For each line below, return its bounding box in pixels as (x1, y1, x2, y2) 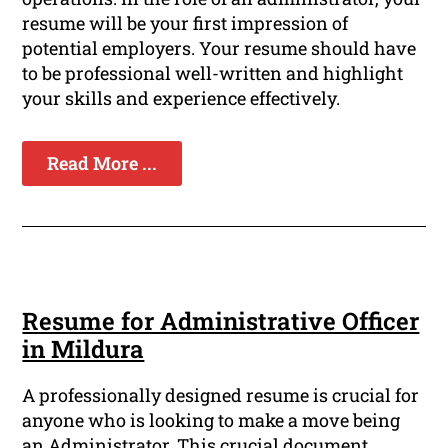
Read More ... (47, 150, 158, 175)
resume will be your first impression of (22, 10, 349, 35)
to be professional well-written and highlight (22, 60, 404, 85)
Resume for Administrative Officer (22, 304, 420, 337)
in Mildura (22, 332, 145, 365)
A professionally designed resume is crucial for (22, 382, 420, 407)
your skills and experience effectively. (22, 85, 341, 110)
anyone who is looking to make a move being (22, 407, 401, 432)
